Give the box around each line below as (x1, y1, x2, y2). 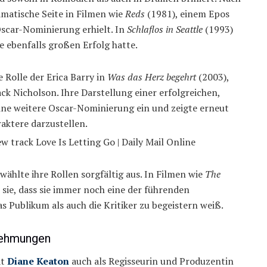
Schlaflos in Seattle (127, 23, 203, 36)
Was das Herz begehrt (107, 70, 196, 84)
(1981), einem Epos (145, 7, 229, 21)
